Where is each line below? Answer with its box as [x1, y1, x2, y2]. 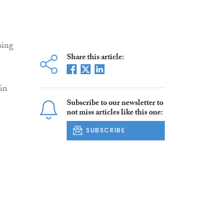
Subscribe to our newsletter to [66, 97, 163, 111]
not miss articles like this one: [66, 107, 163, 120]
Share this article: [66, 51, 124, 65]
